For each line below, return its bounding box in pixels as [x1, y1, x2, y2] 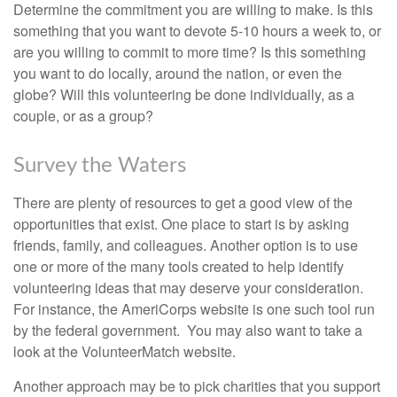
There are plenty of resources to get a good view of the [13, 192, 353, 213]
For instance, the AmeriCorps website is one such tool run [13, 299, 375, 319]
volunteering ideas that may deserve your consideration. [13, 277, 363, 298]
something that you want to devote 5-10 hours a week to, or [13, 20, 381, 41]
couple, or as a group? [13, 105, 153, 126]
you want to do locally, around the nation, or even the [13, 63, 342, 83]
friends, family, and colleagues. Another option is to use [13, 235, 358, 255]
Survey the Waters [13, 155, 186, 176]
